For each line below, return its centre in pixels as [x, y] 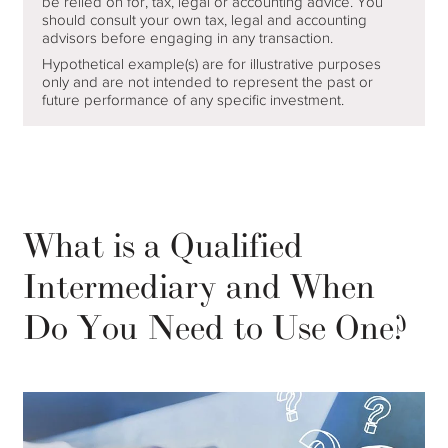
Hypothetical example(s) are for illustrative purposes [212, 64]
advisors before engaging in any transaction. [188, 38]
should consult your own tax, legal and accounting [205, 20]
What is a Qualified [163, 247]
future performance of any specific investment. [193, 100]
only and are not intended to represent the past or [208, 82]
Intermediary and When [199, 288]
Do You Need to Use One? [216, 329]
